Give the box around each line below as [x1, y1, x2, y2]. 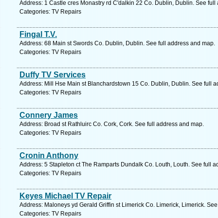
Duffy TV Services [19, 71, 86, 79]
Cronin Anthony [19, 151, 78, 160]
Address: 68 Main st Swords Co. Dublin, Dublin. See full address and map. [19, 40, 215, 47]
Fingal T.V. [19, 30, 57, 38]
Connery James [19, 111, 78, 119]
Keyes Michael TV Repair [19, 192, 111, 200]
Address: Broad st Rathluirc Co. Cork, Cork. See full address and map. [19, 121, 204, 127]
